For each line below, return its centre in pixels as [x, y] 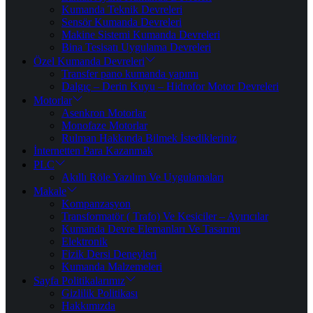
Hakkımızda [88, 306]
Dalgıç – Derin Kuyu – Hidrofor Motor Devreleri [170, 86]
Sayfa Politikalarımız [79, 281]
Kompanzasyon [96, 204]
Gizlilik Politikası [100, 293]
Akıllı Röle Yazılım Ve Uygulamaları [143, 177]
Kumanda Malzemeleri [112, 267]
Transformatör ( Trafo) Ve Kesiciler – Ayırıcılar [165, 216]
